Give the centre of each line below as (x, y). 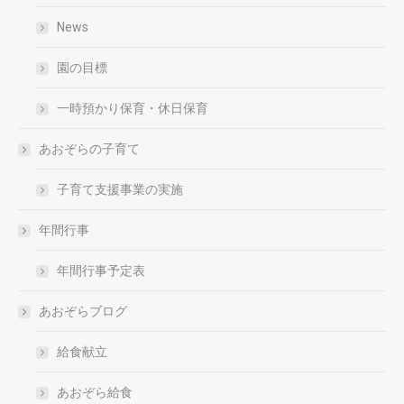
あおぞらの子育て (89, 149)
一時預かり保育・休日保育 (133, 109)
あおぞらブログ (83, 312)
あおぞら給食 (95, 393)
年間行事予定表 (101, 271)
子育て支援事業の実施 (120, 190)
